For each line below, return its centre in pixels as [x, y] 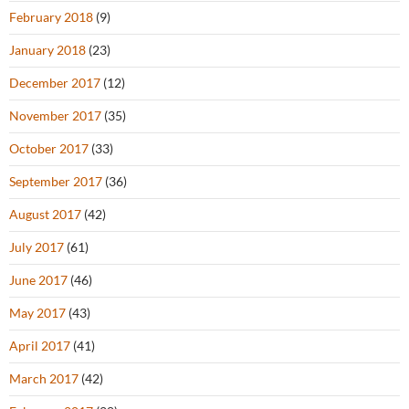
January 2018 [47, 50]
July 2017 [37, 247]
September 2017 [56, 181]
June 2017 [38, 280]
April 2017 [40, 346]
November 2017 [55, 115]
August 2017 [45, 214]
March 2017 [44, 378]
